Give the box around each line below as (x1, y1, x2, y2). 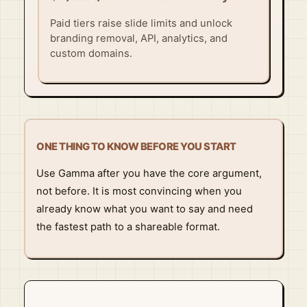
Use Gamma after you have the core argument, (36, 167, 262, 180)
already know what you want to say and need (36, 203, 254, 216)
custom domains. (49, 47, 132, 60)
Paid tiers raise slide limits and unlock (49, 16, 232, 29)
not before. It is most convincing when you (36, 185, 243, 198)
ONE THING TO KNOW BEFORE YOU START (36, 140, 236, 153)
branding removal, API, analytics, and (49, 32, 228, 45)
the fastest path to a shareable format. (36, 221, 221, 234)
